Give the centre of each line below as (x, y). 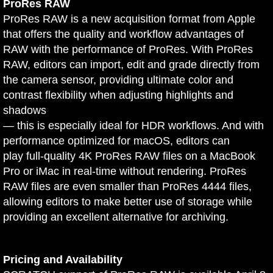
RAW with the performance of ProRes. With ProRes (128, 50)
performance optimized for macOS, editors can (116, 141)
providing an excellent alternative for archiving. (116, 217)
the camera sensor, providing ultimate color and (118, 80)
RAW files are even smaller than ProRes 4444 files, (127, 187)
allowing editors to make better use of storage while (128, 202)
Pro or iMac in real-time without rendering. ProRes (125, 172)
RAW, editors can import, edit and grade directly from (131, 65)
